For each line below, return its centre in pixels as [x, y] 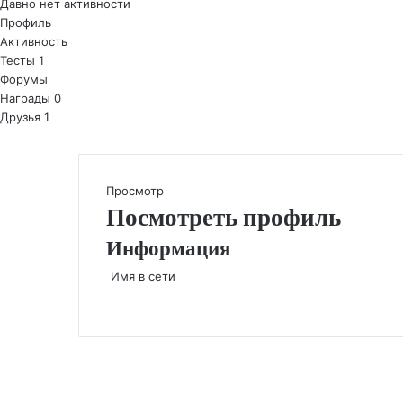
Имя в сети [143, 276]
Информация [168, 248]
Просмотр [135, 191]
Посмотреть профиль [224, 217]
